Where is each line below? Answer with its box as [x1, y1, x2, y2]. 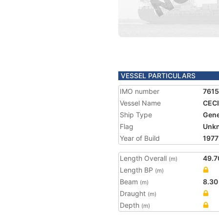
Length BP [120, 166, 155, 174]
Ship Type [120, 110, 152, 119]
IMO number [120, 87, 159, 95]
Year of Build [120, 134, 160, 142]
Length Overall [120, 154, 169, 162]
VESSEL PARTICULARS [121, 71, 196, 80]
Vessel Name [120, 99, 161, 107]
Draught [120, 189, 148, 197]
